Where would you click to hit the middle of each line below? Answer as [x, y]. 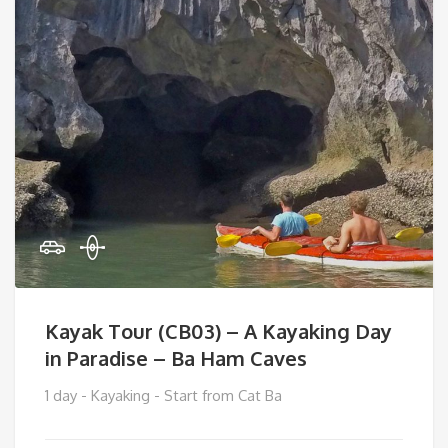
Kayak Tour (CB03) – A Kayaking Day [218, 331]
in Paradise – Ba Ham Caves [176, 358]
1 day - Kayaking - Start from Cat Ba [163, 395]
